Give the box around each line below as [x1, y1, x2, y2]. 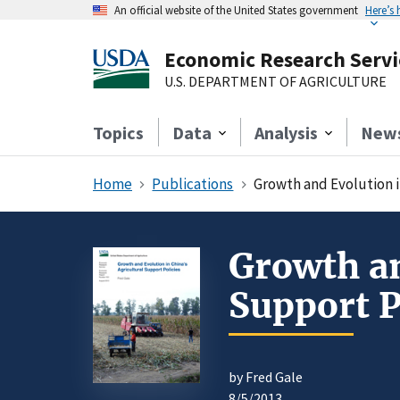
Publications [152, 174, 234, 194]
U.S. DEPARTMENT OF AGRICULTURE [164, 72, 387, 90]
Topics [93, 121, 144, 144]
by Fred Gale [229, 368, 303, 387]
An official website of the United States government [114, 3, 358, 17]
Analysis [254, 121, 318, 144]
